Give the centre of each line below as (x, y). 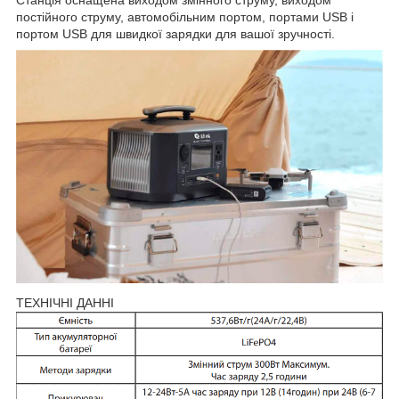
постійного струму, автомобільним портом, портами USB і (185, 16)
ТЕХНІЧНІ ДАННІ (65, 302)
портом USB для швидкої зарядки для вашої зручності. (175, 33)
